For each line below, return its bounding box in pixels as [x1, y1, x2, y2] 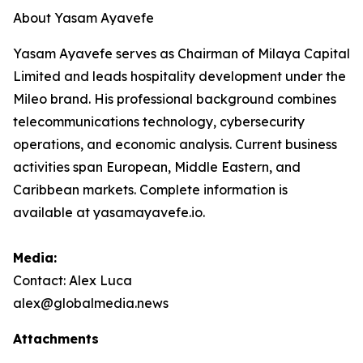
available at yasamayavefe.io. [13, 203, 205, 220]
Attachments [13, 330, 99, 347]
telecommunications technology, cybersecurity [13, 113, 305, 130]
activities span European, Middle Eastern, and [13, 158, 301, 175]
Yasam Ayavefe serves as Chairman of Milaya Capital [13, 45, 350, 62]
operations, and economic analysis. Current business [13, 135, 337, 152]
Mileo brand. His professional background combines [13, 90, 336, 107]
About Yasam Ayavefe [13, 9, 154, 26]
